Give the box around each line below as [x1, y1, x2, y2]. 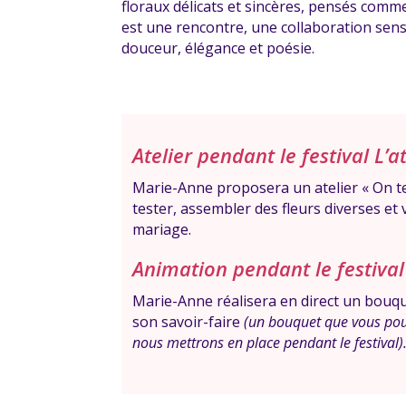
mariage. [132, 218, 196, 239]
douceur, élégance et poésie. [121, 37, 315, 58]
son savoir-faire [132, 311, 245, 332]
